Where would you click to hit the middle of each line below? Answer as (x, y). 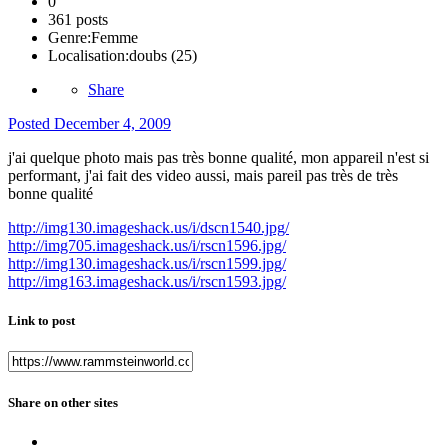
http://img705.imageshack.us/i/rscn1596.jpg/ (147, 246)
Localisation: (88, 56)
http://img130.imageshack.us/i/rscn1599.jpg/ (147, 264)
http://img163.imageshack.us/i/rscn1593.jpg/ (147, 282)
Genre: (69, 38)
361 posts (78, 20)
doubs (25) (163, 56)
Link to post (41, 321)
